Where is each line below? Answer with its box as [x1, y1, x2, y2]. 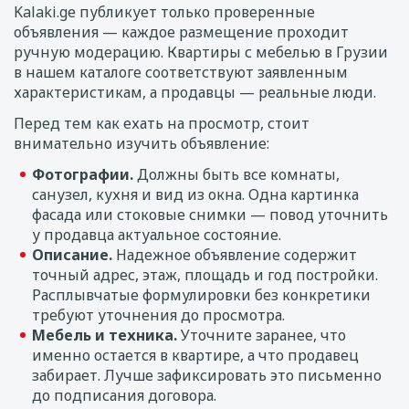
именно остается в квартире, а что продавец [32, 345, 359, 365]
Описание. [32, 245, 112, 265]
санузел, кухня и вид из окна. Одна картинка [32, 184, 359, 204]
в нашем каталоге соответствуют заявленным [14, 62, 348, 82]
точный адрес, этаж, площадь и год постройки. [32, 265, 378, 285]
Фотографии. [32, 164, 133, 184]
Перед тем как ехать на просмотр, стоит [14, 113, 309, 133]
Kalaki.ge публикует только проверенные [14, 2, 315, 22]
